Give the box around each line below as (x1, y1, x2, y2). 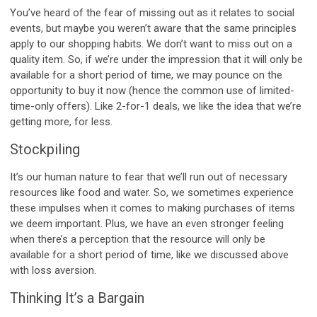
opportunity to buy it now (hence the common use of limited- (10, 83, 294, 97)
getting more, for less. (10, 115, 113, 128)
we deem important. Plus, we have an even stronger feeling (10, 217, 284, 230)
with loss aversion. (10, 263, 96, 277)
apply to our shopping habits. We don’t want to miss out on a (10, 37, 292, 50)
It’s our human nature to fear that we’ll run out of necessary (10, 170, 287, 183)
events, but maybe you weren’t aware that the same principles (10, 21, 296, 35)
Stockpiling (10, 140, 80, 158)
